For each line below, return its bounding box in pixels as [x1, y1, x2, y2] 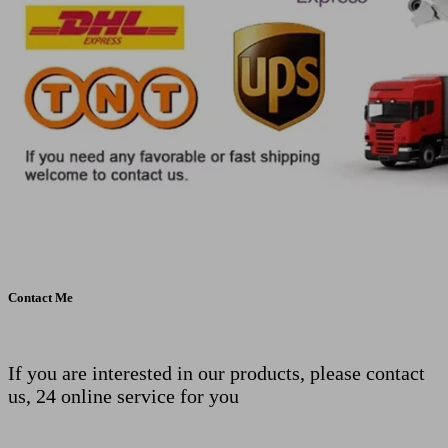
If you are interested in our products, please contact [8, 362, 425, 385]
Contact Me [8, 290, 73, 306]
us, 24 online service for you [8, 385, 239, 408]
